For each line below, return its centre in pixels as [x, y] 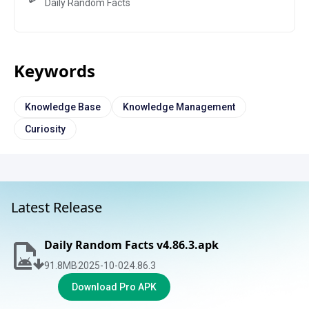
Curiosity [45, 129]
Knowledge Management [179, 107]
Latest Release [57, 207]
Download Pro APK [114, 287]
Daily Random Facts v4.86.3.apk [131, 245]
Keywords [54, 71]
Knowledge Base [63, 107]
